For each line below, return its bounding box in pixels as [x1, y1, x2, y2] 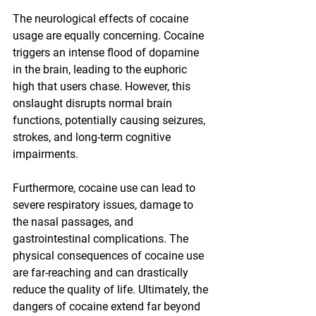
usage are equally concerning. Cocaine [13, 29, 207, 43]
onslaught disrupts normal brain [13, 97, 175, 111]
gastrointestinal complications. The [13, 232, 191, 246]
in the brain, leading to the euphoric [13, 63, 190, 77]
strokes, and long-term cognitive [13, 130, 174, 145]
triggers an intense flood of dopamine [13, 46, 202, 60]
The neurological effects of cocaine [13, 12, 191, 26]
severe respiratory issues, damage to [13, 198, 196, 212]
